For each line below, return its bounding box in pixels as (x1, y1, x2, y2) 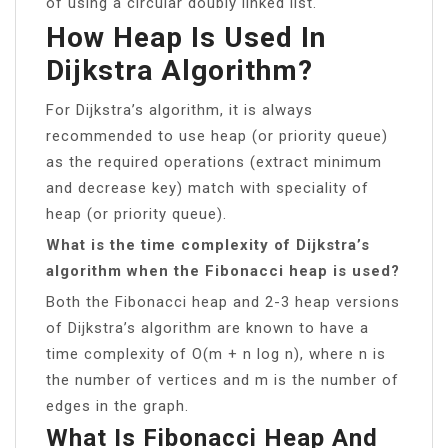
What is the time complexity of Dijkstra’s (46, 235, 370, 254)
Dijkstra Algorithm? (46, 53, 313, 87)
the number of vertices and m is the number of (46, 370, 399, 389)
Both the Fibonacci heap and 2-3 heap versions (46, 292, 400, 311)
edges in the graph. (46, 396, 189, 415)
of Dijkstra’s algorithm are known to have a (46, 318, 369, 337)
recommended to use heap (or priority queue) (46, 126, 388, 145)
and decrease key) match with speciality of (46, 178, 369, 197)
